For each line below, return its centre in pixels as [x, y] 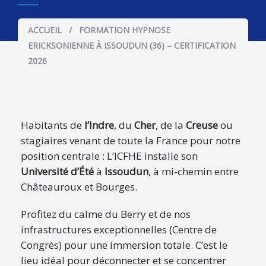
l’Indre [99, 125]
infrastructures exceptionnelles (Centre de [119, 229]
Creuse [202, 125]
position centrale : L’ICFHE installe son [109, 156]
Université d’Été [57, 171]
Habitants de [53, 125]
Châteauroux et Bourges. [79, 187]
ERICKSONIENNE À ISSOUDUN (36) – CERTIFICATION [132, 45]
